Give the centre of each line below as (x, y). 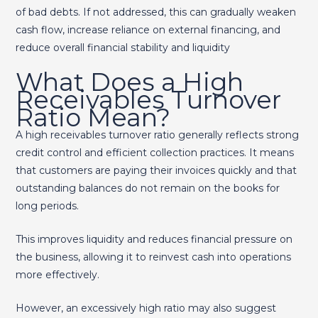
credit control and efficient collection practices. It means (154, 152)
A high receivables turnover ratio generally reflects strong (157, 135)
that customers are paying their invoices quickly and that (156, 170)
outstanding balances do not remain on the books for (147, 188)
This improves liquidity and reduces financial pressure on (154, 240)
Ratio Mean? (93, 117)
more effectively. (57, 275)
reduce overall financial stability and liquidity (122, 48)
